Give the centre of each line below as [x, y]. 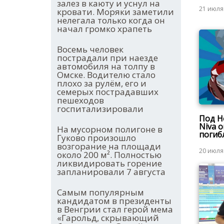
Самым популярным [100, 192]
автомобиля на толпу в [106, 66]
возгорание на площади [109, 146]
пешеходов [80, 100]
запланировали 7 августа [111, 172]
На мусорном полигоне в [110, 129]
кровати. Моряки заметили [115, 12]
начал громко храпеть [104, 29]
